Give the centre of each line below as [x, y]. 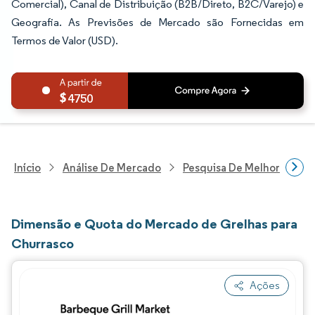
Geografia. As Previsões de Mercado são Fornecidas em [157, 22]
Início [27, 167]
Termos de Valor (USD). [65, 40]
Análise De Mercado [112, 167]
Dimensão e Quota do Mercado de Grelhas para [154, 224]
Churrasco [43, 243]
